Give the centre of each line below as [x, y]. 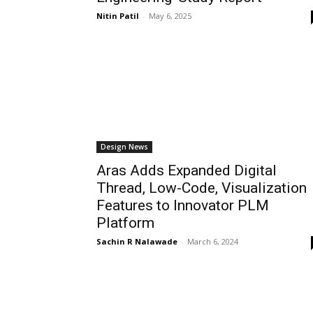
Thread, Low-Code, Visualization [202, 188]
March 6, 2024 [213, 241]
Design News [124, 147]
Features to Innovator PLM [183, 205]
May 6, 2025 [170, 16]
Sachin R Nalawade [137, 241]
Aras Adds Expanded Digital [187, 170]
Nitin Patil [118, 16]
